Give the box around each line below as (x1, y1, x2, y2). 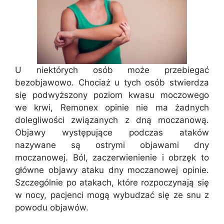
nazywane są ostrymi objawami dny (15, 139, 209, 150)
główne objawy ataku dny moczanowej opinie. (15, 164, 209, 175)
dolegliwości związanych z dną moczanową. (15, 114, 209, 125)
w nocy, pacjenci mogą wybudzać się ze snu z (15, 189, 209, 200)
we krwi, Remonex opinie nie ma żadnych (15, 102, 209, 112)
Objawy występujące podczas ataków (15, 127, 209, 137)
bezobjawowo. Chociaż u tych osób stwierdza (15, 77, 209, 87)
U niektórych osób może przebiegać (15, 64, 209, 75)
